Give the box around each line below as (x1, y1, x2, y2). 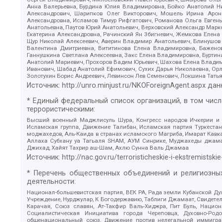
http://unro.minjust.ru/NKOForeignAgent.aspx (62, 81, 206, 90)
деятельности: (27, 177, 76, 186)
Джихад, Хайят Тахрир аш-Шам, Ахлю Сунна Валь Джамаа (27, 144, 189, 152)
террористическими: (27, 105, 96, 114)
